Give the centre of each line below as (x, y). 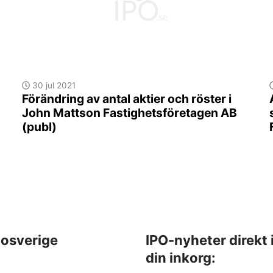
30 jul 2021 (53, 86)
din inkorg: (181, 258)
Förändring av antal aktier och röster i (126, 99)
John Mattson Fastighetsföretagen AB (129, 113)
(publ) (39, 127)
